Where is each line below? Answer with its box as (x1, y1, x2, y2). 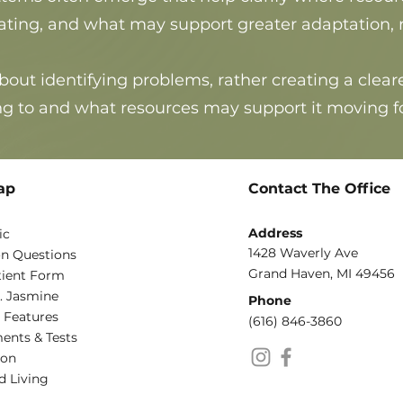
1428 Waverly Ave (247, 245, 358, 261)
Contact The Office (247, 180, 390, 197)
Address (247, 225, 302, 241)
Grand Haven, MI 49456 (247, 265, 395, 282)
